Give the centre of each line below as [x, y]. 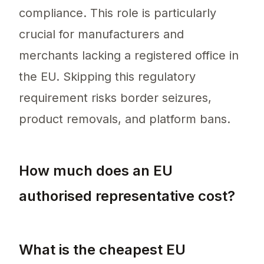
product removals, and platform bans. [125, 119]
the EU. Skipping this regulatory [107, 77]
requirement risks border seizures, [115, 98]
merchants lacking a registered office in [129, 56]
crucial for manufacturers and [101, 34]
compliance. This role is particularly [118, 13]
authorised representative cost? [127, 196]
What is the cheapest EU [102, 250]
